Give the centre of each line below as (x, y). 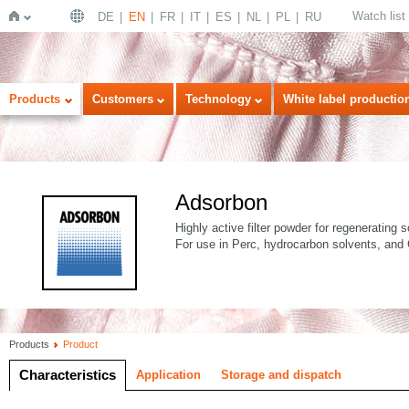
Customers (123, 99)
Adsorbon (221, 202)
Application (168, 375)
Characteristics (68, 375)
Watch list (379, 16)
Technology (218, 99)
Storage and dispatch (281, 375)
